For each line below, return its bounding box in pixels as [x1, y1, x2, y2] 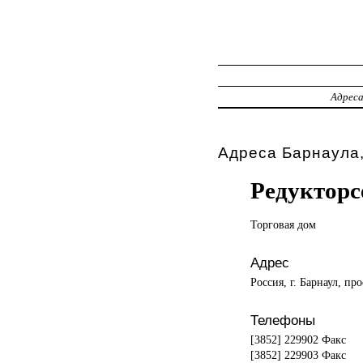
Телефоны [250, 311, 315, 328]
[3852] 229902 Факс [250, 332, 346, 346]
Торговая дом [250, 217, 316, 231]
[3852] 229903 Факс [250, 348, 346, 361]
